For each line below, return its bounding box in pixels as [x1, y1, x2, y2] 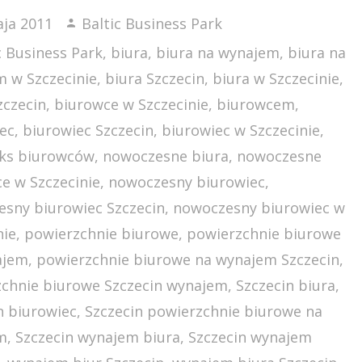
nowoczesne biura [103, 146, 229, 166]
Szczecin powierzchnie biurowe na [85, 301, 323, 321]
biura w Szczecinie [213, 69, 340, 88]
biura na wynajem [156, 43, 280, 62]
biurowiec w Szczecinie [162, 120, 321, 140]
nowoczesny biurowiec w [173, 198, 346, 217]
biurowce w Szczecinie [54, 95, 209, 114]
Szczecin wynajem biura [15, 327, 181, 347]
